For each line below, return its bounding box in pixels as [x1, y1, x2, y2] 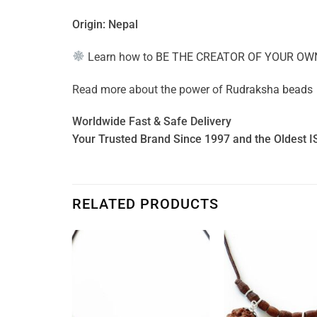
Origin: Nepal [72, 18, 138, 32]
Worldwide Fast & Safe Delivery [72, 115, 231, 129]
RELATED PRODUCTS [72, 195, 219, 213]
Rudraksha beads [226, 82, 313, 96]
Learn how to [85, 50, 156, 64]
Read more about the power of [72, 82, 226, 96]
